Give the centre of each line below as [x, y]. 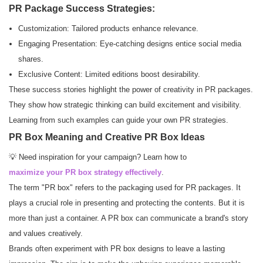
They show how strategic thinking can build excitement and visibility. [125, 105]
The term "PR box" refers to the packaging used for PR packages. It [125, 188]
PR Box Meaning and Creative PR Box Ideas [107, 137]
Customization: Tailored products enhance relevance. [108, 29]
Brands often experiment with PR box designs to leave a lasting [117, 249]
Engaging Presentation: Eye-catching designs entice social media [129, 44]
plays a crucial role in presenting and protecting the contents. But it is [127, 203]
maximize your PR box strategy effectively [85, 173]
